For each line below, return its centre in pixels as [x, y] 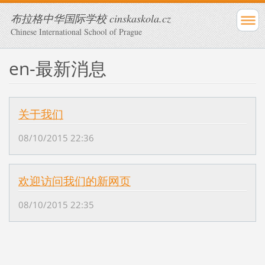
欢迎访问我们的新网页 [74, 181]
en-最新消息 [57, 68]
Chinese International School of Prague [76, 32]
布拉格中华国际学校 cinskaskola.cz [91, 18]
